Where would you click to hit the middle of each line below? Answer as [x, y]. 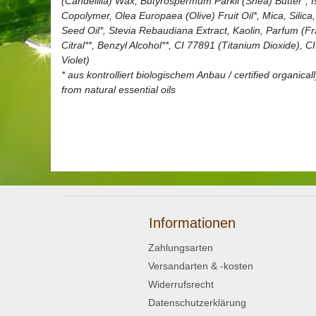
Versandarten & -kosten [201, 266]
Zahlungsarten [181, 247]
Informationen [192, 223]
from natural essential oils [119, 89]
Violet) [75, 60]
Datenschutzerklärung [197, 302]
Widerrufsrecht [181, 284]
